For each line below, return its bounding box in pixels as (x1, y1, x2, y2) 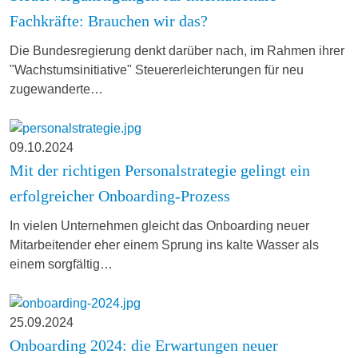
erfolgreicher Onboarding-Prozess (10, 186, 230, 205)
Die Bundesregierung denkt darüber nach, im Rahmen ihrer (10, 44, 344, 58)
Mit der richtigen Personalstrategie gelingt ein (10, 161, 310, 179)
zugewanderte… (10, 82, 103, 97)
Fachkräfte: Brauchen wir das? (10, 12, 208, 30)
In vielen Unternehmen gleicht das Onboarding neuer (10, 218, 309, 233)
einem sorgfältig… (10, 257, 113, 271)
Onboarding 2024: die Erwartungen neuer (10, 336, 278, 354)
